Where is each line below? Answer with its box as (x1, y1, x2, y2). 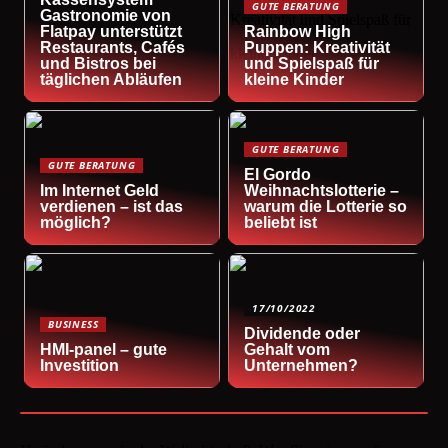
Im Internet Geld (40, 182, 160, 200)
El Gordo (244, 166, 312, 184)
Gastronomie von (40, 6, 172, 24)
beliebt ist (244, 214, 318, 232)
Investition (40, 357, 120, 375)
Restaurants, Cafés (40, 38, 186, 56)
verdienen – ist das (40, 198, 184, 216)
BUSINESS (48, 317, 99, 332)
